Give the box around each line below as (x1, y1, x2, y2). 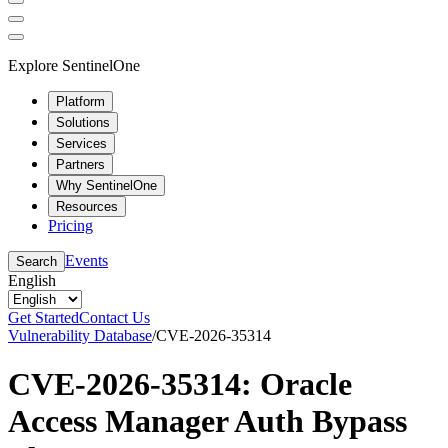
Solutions (56, 114, 110, 130)
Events (65, 251, 108, 269)
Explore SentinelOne (8, 56, 140, 74)
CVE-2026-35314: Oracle (8, 365, 352, 402)
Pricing (48, 216, 93, 234)
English (8, 271, 56, 289)
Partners (56, 156, 105, 172)
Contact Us (79, 308, 150, 326)
